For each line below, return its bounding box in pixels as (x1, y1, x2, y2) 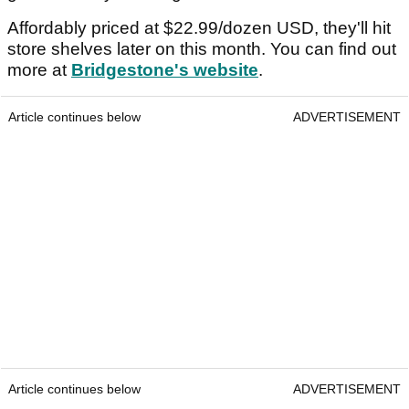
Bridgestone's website (71, 60, 258, 80)
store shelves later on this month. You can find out (7, 39, 396, 59)
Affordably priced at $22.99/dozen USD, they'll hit (7, 18, 391, 38)
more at (7, 60, 71, 80)
